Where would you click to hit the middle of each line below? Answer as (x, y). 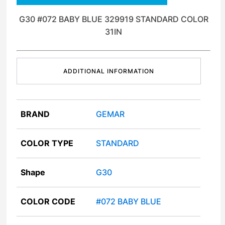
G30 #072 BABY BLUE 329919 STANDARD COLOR (114, 19)
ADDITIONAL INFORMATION (109, 71)
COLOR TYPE (47, 143)
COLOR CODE (48, 202)
